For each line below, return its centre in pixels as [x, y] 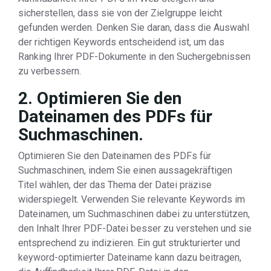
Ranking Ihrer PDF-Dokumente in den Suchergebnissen [134, 57]
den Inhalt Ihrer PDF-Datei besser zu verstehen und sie [135, 228]
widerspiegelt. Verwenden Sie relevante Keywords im [132, 199]
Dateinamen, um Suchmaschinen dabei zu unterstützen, [134, 214]
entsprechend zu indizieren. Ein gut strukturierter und [129, 243]
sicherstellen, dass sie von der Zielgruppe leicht [120, 13]
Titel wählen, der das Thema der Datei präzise [115, 185]
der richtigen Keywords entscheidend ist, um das [121, 42]
